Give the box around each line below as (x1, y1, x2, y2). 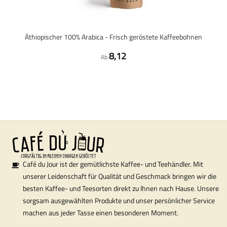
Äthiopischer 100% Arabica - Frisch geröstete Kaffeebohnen (25, 31, 202, 42)
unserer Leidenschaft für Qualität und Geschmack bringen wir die (23, 171, 216, 181)
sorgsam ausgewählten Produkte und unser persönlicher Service (23, 195, 215, 206)
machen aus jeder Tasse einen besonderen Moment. (23, 207, 178, 218)
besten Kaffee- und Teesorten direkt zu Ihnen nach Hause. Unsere (23, 183, 219, 194)
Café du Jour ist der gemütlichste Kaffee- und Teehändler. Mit (23, 159, 203, 169)
